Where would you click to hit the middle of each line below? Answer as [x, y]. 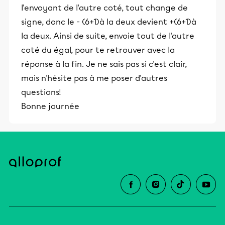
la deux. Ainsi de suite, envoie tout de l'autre [108, 36]
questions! [41, 92]
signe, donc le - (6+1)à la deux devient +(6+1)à [109, 22]
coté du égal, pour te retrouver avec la [98, 50]
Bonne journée [50, 106]
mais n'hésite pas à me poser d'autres [94, 78]
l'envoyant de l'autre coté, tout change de [104, 8]
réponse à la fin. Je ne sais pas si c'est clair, [104, 64]
